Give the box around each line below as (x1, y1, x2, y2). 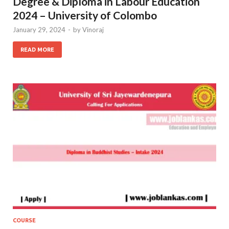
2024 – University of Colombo (13, 9, 157, 22)
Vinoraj (82, 26, 104, 34)
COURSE (13, 217, 36, 224)
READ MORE (20, 47, 54, 53)
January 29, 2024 (13, 26, 65, 34)
